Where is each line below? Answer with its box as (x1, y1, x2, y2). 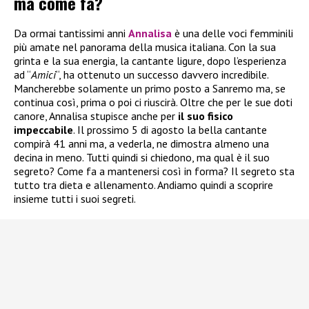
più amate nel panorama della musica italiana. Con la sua (14, 39, 276, 54)
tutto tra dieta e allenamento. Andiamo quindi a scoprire (14, 177, 273, 192)
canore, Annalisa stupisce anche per (14, 108, 175, 123)
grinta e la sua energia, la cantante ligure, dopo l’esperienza (14, 53, 286, 68)
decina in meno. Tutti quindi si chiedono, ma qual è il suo (14, 150, 270, 164)
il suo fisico (175, 108, 233, 123)
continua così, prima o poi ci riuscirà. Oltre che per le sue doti (14, 94, 292, 109)
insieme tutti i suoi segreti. (14, 191, 136, 206)
